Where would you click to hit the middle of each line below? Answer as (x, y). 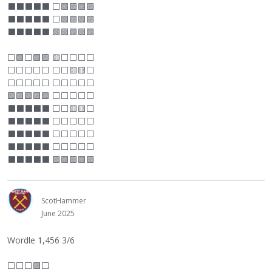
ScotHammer (64, 201)
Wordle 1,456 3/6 (41, 240)
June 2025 (58, 213)
